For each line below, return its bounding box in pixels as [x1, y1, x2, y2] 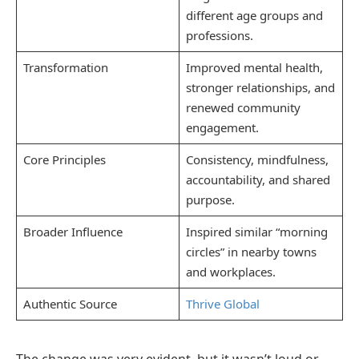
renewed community [185, 99, 301, 115]
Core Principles [22, 151, 106, 167]
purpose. [185, 191, 235, 208]
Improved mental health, [185, 58, 323, 75]
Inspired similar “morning [185, 223, 328, 240]
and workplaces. [185, 263, 276, 280]
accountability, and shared [185, 171, 330, 188]
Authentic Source [22, 295, 117, 312]
